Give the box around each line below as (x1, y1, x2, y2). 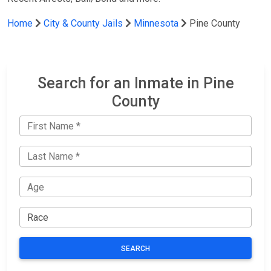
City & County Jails (44, 18, 123, 29)
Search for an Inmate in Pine (37, 74, 234, 92)
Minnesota (134, 18, 178, 29)
